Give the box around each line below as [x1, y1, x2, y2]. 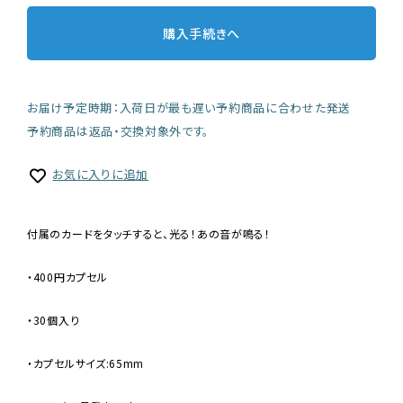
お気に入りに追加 [52, 166, 148, 184]
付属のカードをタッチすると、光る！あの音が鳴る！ [27, 225, 271, 241]
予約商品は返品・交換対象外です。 [27, 122, 210, 140]
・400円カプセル [27, 268, 108, 284]
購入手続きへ [162, 23, 241, 42]
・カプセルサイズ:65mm [27, 354, 145, 371]
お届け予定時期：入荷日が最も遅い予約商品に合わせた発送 [27, 99, 351, 117]
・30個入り [27, 311, 80, 327]
